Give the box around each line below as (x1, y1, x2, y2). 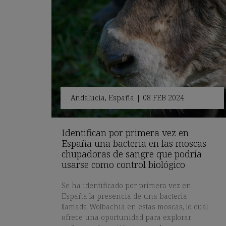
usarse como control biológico (62, 158, 185, 171)
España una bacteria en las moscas (62, 137, 206, 150)
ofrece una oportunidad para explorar (62, 212, 191, 222)
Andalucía (71, 93, 105, 103)
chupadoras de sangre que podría (62, 148, 202, 160)
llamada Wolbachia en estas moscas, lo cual (62, 202, 208, 212)
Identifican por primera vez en (62, 127, 189, 139)
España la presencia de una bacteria (62, 191, 187, 201)
